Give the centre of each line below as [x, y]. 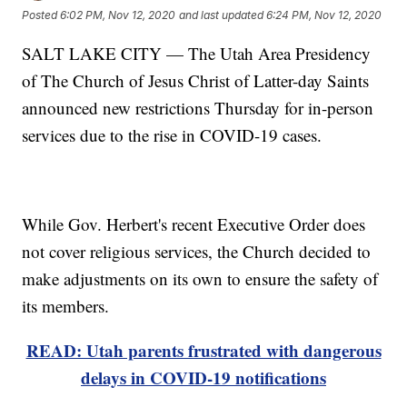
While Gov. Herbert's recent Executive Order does [194, 224]
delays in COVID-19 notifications [203, 378]
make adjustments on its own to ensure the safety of [200, 279]
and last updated [222, 15]
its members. [66, 306]
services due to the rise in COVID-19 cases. [172, 135]
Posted [41, 15]
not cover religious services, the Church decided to [197, 252]
